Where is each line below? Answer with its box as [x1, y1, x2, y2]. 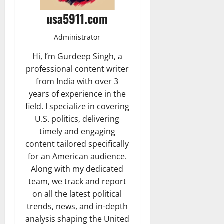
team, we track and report [28, 176, 126, 187]
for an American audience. [27, 151, 127, 162]
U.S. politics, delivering [35, 113, 120, 125]
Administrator [54, 32, 101, 42]
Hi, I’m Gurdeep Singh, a [32, 51, 122, 62]
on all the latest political [32, 188, 122, 200]
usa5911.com [46, 9, 108, 28]
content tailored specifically [25, 138, 129, 150]
